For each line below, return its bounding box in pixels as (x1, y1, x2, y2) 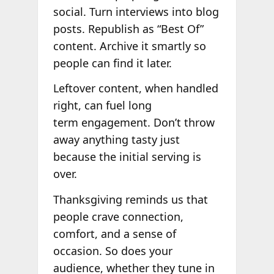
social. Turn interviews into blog (53, 4, 219, 19)
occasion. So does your (53, 243, 172, 259)
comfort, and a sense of (53, 226, 176, 242)
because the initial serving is (53, 149, 201, 165)
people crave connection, (53, 209, 183, 224)
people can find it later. (53, 55, 172, 70)
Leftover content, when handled (53, 81, 218, 96)
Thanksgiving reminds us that (53, 192, 208, 207)
